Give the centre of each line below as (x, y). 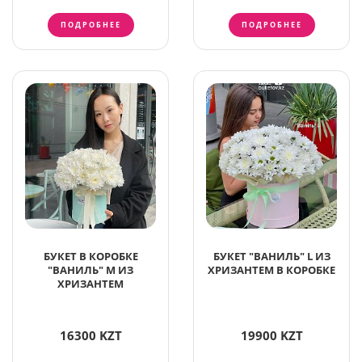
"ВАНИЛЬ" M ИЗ (90, 269)
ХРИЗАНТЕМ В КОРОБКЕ (271, 269)
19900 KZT (271, 335)
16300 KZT (90, 335)
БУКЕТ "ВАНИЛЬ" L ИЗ (271, 256)
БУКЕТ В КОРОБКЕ (90, 256)
